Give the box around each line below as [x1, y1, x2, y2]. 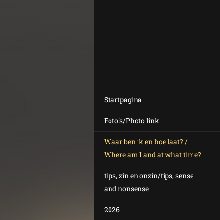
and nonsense [104, 184, 149, 193]
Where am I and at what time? [104, 150, 201, 159]
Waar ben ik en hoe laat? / [104, 137, 188, 146]
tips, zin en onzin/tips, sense [104, 171, 193, 180]
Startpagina [104, 95, 142, 104]
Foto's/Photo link [104, 116, 159, 125]
